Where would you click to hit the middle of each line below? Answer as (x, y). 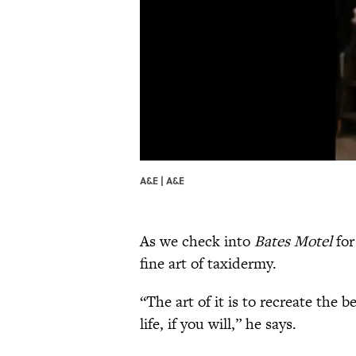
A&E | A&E (162, 181)
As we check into (197, 242)
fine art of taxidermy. (208, 264)
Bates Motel (293, 242)
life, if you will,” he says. (218, 324)
